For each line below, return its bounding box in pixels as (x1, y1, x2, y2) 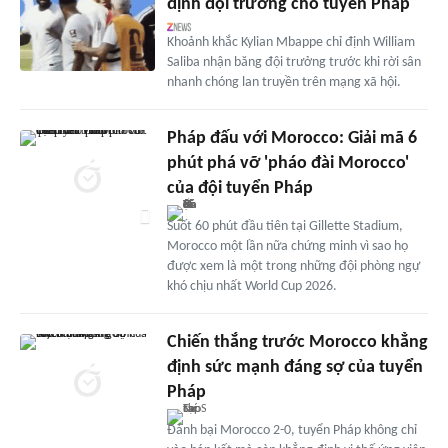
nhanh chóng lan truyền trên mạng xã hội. (166, 74, 401, 90)
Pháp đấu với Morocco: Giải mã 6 (166, 128, 417, 148)
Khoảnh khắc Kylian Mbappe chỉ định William (166, 34, 415, 50)
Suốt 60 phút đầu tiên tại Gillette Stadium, (166, 218, 403, 234)
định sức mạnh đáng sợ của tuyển (166, 357, 423, 377)
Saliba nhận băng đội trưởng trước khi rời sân (166, 54, 421, 70)
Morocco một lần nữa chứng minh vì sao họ (166, 238, 408, 254)
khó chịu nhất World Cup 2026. (166, 278, 337, 294)
